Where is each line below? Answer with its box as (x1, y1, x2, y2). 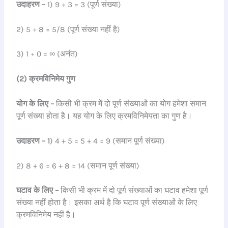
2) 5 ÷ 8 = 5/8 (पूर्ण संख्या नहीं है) (16, 24, 163, 34)
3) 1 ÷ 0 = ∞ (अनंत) (16, 49, 78, 59)
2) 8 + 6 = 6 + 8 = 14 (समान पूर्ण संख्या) (16, 161, 140, 170)
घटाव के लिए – (16, 186, 59, 195)
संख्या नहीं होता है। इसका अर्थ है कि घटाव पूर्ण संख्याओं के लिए (16, 198, 197, 208)
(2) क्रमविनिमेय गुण (16, 74, 76, 84)
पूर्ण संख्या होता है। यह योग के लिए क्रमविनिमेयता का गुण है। (16, 111, 193, 121)
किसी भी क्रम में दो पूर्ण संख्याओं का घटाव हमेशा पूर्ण (59, 186, 209, 195)
